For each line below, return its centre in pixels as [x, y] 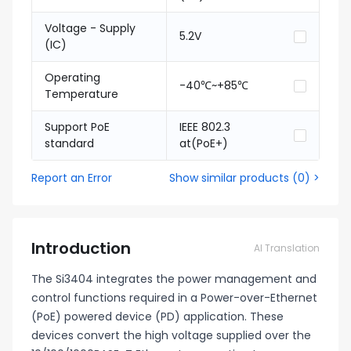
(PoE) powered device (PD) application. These [157, 317]
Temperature [81, 94]
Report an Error [72, 178]
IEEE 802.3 [205, 127]
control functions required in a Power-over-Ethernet [174, 298]
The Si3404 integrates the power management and [174, 279]
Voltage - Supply [90, 28]
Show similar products [229, 178]
